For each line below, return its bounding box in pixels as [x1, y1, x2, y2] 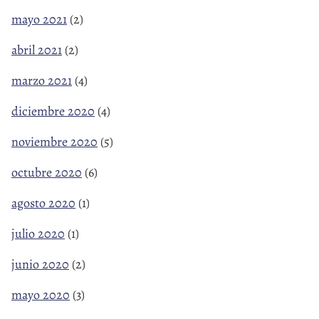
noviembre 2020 [11, 133, 98, 151]
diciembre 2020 [11, 103, 95, 120]
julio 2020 [11, 225, 65, 243]
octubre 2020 [11, 164, 82, 182]
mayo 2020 [11, 286, 70, 304]
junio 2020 [11, 256, 69, 273]
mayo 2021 [11, 11, 67, 28]
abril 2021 [11, 41, 62, 59]
